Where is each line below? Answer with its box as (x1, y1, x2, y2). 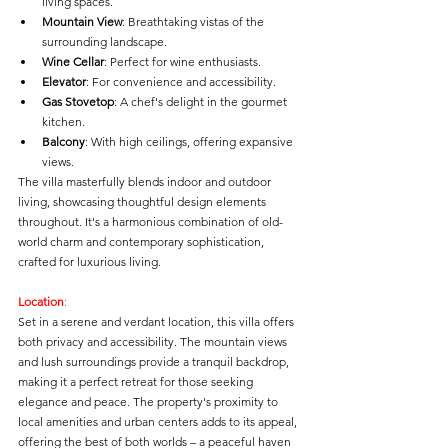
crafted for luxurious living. (18, 254, 161, 269)
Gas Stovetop (42, 94, 114, 109)
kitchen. (42, 114, 85, 129)
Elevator (42, 74, 86, 89)
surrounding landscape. (42, 34, 167, 49)
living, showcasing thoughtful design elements (18, 194, 269, 209)
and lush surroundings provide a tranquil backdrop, (18, 354, 292, 369)
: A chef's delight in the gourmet (114, 94, 290, 109)
